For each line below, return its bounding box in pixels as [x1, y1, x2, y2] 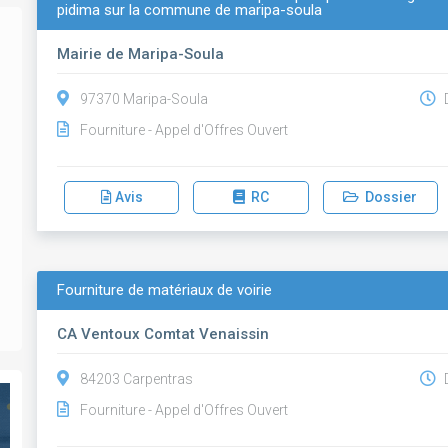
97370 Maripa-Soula [80, 91, 209, 107]
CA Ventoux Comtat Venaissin [57, 325, 270, 343]
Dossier [359, 189, 418, 205]
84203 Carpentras [80, 371, 194, 387]
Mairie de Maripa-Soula [57, 45, 225, 63]
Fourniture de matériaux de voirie [57, 281, 273, 299]
